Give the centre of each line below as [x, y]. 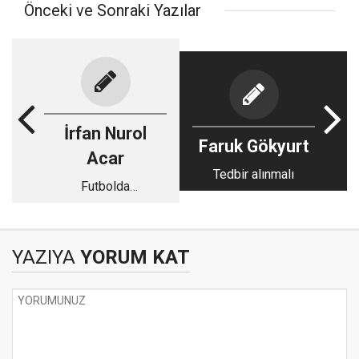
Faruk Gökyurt [254, 146]
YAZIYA [44, 258]
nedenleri [105, 225]
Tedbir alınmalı [254, 174]
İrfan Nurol [105, 134]
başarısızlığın [105, 206]
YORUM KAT [133, 258]
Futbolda [105, 187]
